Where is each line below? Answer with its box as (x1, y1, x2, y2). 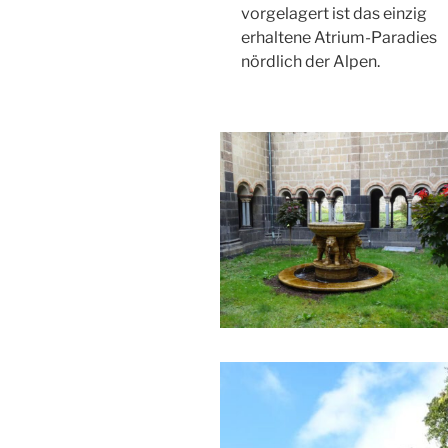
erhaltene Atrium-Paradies (240, 27, 437, 47)
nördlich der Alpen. (240, 51, 380, 71)
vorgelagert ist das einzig (240, 3, 427, 23)
